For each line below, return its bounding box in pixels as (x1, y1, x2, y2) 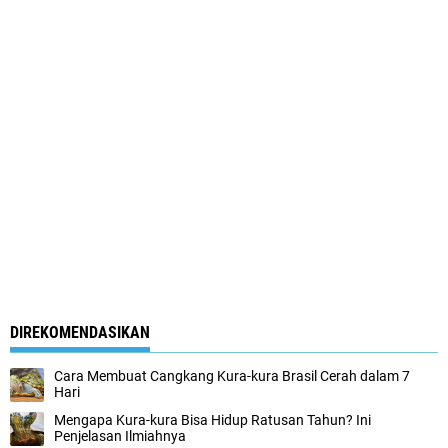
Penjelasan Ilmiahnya (54, 427, 186, 444)
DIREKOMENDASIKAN (10, 322, 150, 342)
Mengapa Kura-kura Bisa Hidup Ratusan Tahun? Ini (54, 411, 371, 428)
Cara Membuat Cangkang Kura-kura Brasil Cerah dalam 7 (54, 367, 410, 384)
